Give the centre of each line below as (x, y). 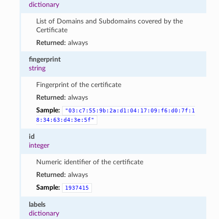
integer (39, 145)
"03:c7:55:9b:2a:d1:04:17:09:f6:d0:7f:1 (130, 110)
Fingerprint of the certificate (78, 85)
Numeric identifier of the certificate (89, 162)
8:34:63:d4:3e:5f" (65, 120)
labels (37, 204)
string (37, 68)
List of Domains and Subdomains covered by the (109, 21)
